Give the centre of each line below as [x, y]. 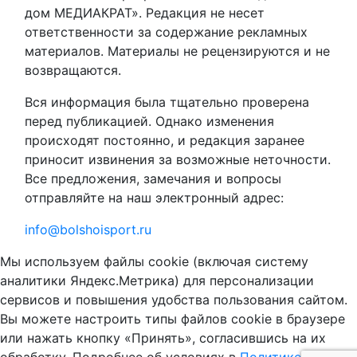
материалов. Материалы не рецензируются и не [177, 51]
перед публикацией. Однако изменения [149, 121]
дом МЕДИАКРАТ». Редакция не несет [145, 13]
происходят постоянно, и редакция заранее [165, 140]
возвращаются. [73, 70]
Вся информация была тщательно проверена [167, 102]
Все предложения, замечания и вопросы [153, 178]
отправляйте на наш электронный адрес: [154, 198]
